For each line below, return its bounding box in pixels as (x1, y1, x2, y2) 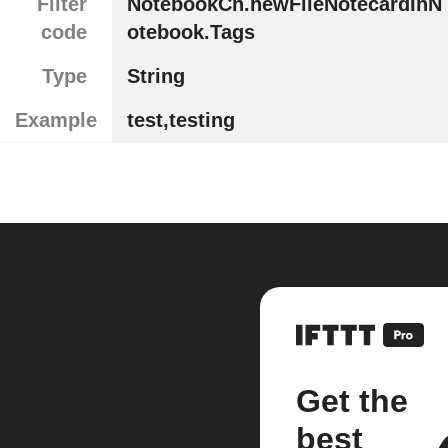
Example (15, 108, 97, 131)
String (126, 64, 185, 87)
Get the (296, 383, 408, 420)
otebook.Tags (126, 20, 255, 43)
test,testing (126, 108, 235, 131)
